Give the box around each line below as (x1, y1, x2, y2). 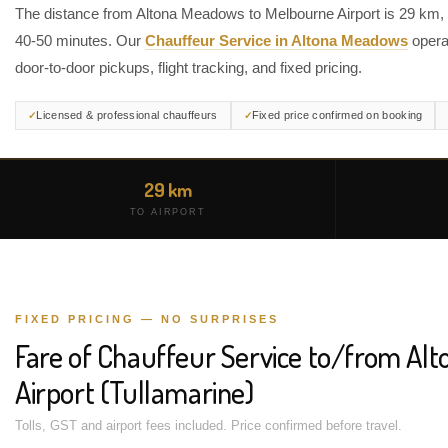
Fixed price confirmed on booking (251, 109, 423, 121)
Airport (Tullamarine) (15, 373, 254, 411)
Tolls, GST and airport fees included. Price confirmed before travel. (15, 418, 402, 433)
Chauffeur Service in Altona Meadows (145, 32, 408, 49)
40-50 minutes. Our (15, 32, 145, 49)
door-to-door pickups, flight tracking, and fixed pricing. (15, 59, 362, 76)
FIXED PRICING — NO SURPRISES (15, 313, 279, 325)
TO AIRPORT (129, 207, 206, 217)
